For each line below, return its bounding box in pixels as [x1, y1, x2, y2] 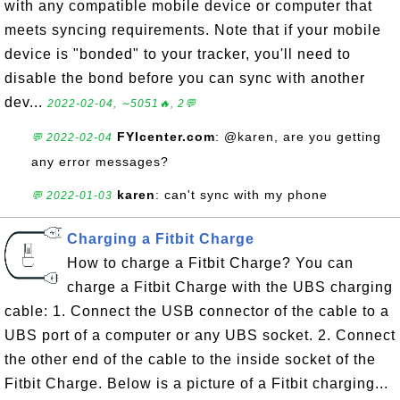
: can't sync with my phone [155, 187, 328, 202]
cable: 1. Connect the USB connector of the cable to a [4, 304, 389, 319]
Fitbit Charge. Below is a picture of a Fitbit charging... [4, 376, 388, 391]
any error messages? [31, 154, 169, 169]
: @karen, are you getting [215, 129, 381, 144]
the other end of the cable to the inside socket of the [4, 352, 376, 367]
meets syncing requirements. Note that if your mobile [4, 22, 381, 37]
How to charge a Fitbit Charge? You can [67, 255, 354, 271]
